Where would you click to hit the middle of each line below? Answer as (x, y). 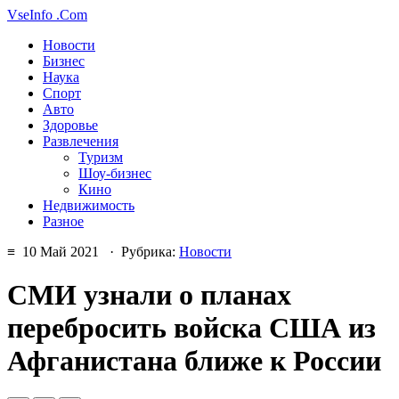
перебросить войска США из (191, 328)
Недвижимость (89, 205)
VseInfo (30, 15)
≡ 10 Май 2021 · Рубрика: (93, 252)
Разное (63, 221)
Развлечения (81, 141)
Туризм (101, 157)
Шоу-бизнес (115, 173)
